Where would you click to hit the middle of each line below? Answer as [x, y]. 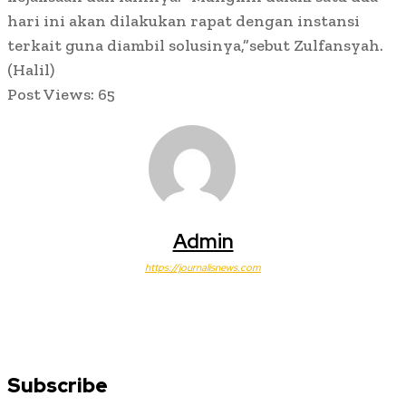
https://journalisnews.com [203, 268]
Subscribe [58, 386]
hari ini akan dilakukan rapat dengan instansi [184, 21]
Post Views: [51, 95]
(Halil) [31, 70]
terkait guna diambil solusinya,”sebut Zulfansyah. [195, 46]
